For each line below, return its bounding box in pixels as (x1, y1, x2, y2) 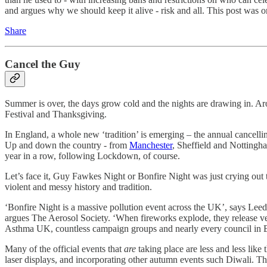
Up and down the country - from (5, 139, 129, 150)
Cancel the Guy (5, 58, 80, 71)
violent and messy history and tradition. (5, 181, 152, 192)
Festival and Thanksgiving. (5, 108, 107, 119)
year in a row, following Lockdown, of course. (5, 150, 180, 161)
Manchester (129, 139, 172, 150)
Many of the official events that (5, 243, 124, 254)
